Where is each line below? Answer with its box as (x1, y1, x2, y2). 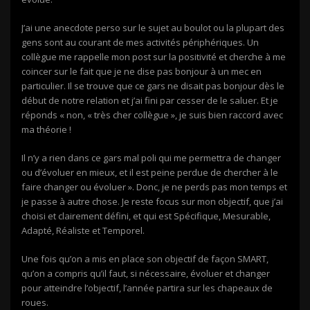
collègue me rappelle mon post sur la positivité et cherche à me (21, 50, 286, 63)
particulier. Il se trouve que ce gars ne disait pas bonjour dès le (21, 79, 284, 92)
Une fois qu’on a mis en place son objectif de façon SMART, (21, 252, 268, 265)
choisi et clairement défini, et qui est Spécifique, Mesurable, (21, 209, 271, 222)
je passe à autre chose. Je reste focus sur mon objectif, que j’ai (21, 194, 283, 208)
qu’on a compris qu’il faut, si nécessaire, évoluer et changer (21, 266, 270, 280)
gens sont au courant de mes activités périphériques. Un (21, 35, 259, 48)
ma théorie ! (21, 122, 71, 136)
